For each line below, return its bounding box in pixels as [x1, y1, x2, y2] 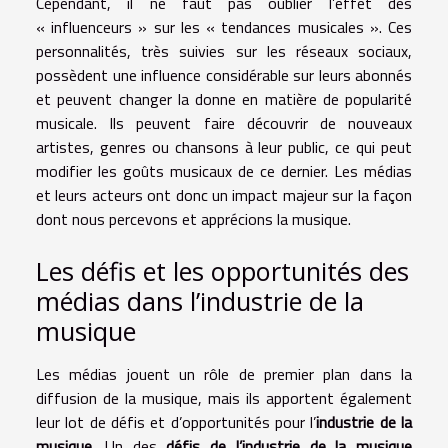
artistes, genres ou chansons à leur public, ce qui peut [36, 134, 412, 159]
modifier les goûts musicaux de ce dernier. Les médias [36, 158, 412, 183]
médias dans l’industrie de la [36, 283, 364, 318]
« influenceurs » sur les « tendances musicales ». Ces [36, 14, 412, 39]
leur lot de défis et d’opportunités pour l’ [36, 409, 317, 434]
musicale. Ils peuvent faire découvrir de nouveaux [36, 110, 412, 135]
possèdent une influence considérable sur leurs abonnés [36, 62, 412, 87]
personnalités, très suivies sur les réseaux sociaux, [36, 38, 412, 63]
